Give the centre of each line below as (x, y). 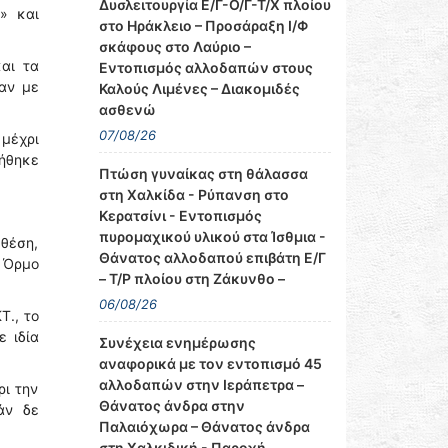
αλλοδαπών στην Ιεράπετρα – (201, 384)
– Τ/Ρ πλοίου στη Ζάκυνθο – (191, 278)
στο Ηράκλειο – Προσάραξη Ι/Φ (203, 25)
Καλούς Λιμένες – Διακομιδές (199, 88)
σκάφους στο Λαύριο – (174, 46)
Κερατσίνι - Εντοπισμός (180, 215)
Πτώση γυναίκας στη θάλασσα (203, 173)
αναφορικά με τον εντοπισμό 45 (210, 363)
